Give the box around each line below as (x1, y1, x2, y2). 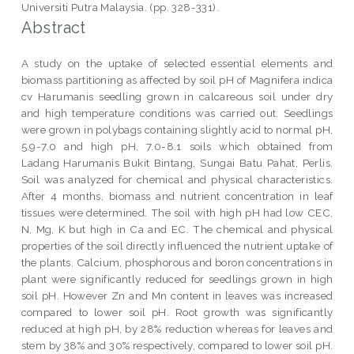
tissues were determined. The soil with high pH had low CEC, (21, 205, 333, 219)
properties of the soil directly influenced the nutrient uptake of (21, 239, 333, 252)
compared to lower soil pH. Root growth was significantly (21, 305, 333, 318)
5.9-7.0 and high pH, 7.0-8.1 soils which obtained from (21, 139, 333, 153)
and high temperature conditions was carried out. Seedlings (21, 106, 333, 119)
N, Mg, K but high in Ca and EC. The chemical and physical (21, 222, 333, 235)
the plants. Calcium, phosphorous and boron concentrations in (21, 255, 333, 269)
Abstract (21, 17, 86, 37)
